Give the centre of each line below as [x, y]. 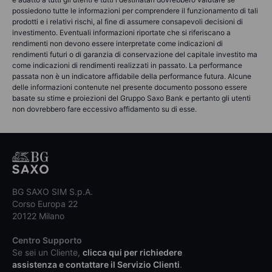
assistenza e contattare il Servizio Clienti [96, 264]
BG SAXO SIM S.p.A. [53, 191]
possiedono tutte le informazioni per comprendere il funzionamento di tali [135, 10]
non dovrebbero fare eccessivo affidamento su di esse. [104, 109]
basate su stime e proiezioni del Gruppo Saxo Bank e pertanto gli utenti [131, 98]
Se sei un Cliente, [47, 252]
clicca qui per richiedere [132, 252]
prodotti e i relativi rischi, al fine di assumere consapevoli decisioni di [127, 21]
